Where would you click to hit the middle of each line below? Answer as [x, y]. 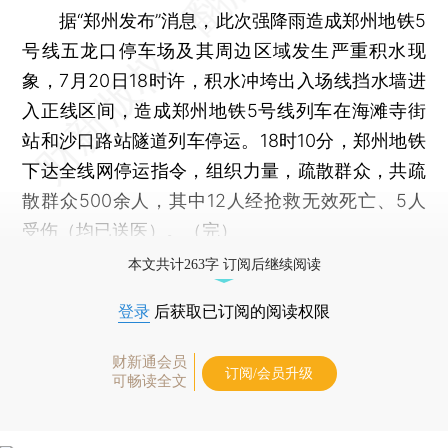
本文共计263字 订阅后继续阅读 [224, 264]
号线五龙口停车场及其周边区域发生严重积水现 [224, 50]
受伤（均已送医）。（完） [130, 230]
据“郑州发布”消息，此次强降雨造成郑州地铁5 [224, 20]
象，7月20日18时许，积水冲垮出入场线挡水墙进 [224, 80]
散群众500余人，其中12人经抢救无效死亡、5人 [224, 200]
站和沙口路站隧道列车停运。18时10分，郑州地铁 [224, 140]
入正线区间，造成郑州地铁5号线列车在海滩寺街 [224, 110]
